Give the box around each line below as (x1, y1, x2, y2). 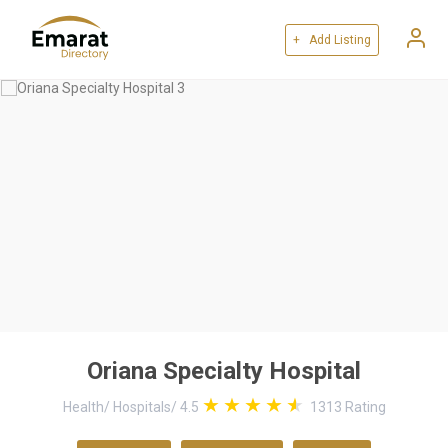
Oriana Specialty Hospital (87, 357, 361, 385)
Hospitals (112, 399, 171, 415)
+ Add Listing (293, 32, 371, 47)
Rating (341, 399, 386, 415)
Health (62, 399, 104, 415)
